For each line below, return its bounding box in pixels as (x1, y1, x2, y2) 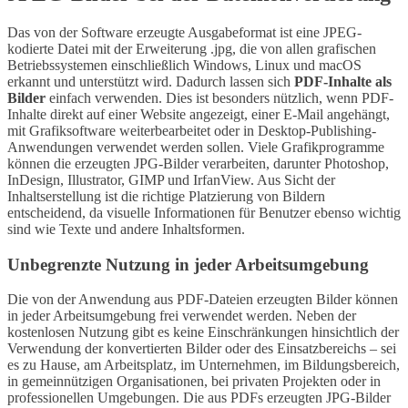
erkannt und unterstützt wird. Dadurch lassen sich (7, 73, 294, 89)
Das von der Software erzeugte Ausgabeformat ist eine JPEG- (7, 24, 362, 40)
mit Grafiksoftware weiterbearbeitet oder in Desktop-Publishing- (7, 122, 376, 138)
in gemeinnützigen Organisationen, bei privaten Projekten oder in (7, 373, 381, 390)
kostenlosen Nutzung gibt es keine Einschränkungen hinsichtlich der (7, 324, 399, 341)
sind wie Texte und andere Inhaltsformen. (7, 220, 245, 237)
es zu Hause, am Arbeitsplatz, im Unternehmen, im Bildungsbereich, (7, 357, 400, 373)
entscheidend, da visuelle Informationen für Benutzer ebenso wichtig (7, 204, 401, 220)
